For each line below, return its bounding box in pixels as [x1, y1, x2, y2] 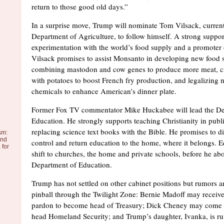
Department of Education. [31, 159, 112, 169]
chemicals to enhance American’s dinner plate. [31, 86, 176, 96]
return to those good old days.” [31, 1, 128, 11]
